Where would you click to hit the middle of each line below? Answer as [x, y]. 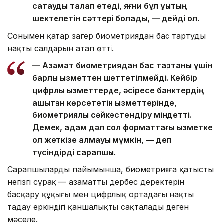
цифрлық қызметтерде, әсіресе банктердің [118, 90]
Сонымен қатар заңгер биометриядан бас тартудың [107, 36]
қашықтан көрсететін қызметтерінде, [105, 103]
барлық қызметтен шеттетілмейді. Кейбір [115, 78]
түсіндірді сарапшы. [74, 152]
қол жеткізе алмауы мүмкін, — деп [102, 140]
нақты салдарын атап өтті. [61, 48]
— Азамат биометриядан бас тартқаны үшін [122, 66]
